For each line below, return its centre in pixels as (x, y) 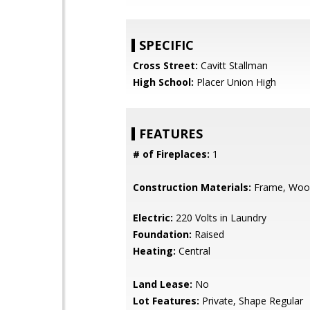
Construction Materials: (192, 187)
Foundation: (162, 234)
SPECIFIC (166, 45)
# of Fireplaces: (171, 154)
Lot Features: (166, 301)
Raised (208, 234)
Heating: (154, 251)
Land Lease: (163, 284)
